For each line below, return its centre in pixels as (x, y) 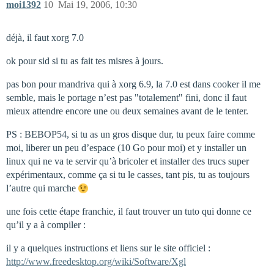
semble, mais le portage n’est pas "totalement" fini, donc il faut (126, 97)
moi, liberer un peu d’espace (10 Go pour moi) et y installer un (126, 147)
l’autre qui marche (42, 188)
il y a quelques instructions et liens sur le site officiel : (108, 248)
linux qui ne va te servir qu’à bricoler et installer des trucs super (128, 161)
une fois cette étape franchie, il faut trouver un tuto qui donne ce (129, 211)
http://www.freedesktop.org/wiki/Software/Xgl (96, 261)
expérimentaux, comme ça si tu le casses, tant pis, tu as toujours (128, 174)
